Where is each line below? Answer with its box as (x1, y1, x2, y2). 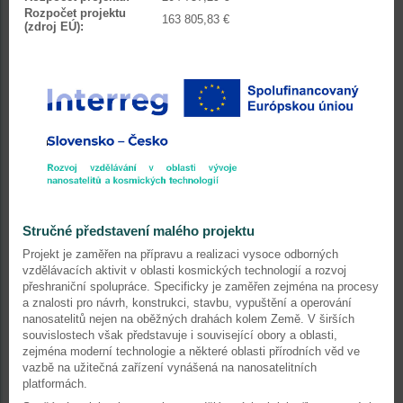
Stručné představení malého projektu (22, 223, 255, 239)
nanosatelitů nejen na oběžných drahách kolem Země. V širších (22, 312, 354, 327)
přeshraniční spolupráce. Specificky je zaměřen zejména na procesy (22, 280, 379, 294)
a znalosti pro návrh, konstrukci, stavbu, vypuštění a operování (22, 296, 352, 310)
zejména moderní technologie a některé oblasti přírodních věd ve (22, 345, 360, 359)
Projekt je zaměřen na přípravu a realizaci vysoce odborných (22, 247, 338, 262)
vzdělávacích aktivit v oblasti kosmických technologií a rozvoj (22, 264, 346, 278)
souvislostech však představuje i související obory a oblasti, (22, 328, 337, 343)
